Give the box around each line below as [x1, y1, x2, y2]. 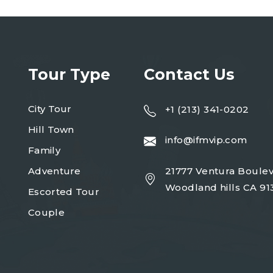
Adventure [28, 165, 81, 177]
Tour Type [28, 65, 110, 83]
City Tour [28, 103, 72, 115]
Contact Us [144, 65, 235, 83]
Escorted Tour [28, 186, 99, 197]
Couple [28, 207, 65, 218]
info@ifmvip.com [165, 133, 247, 146]
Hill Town [28, 124, 74, 135]
